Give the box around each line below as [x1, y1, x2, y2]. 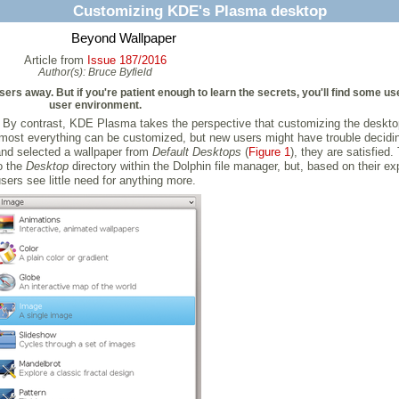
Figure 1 [248, 145, 290, 159]
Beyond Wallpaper [70, 30, 176, 46]
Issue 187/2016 [86, 53, 167, 67]
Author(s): [37, 66, 88, 77]
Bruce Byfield [87, 66, 152, 77]
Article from [23, 53, 87, 67]
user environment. [48, 99, 142, 110]
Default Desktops [152, 145, 241, 159]
